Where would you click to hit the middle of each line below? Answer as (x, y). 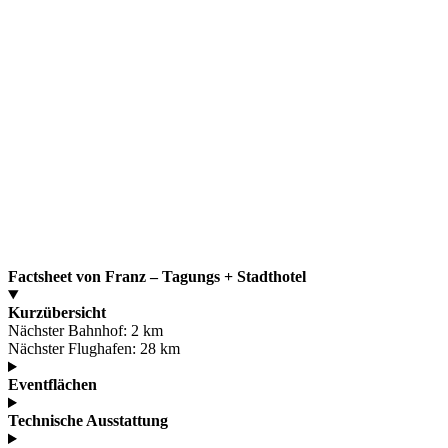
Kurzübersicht (57, 313)
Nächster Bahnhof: (69, 331)
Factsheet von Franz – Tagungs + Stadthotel (157, 277)
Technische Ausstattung (88, 421)
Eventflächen (52, 385)
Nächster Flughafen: (74, 349)
